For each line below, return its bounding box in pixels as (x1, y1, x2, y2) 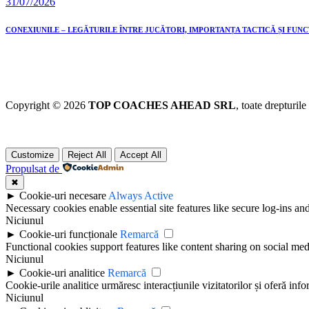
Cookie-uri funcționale (19, 228, 117, 240)
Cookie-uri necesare (19, 189, 106, 201)
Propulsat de (6, 162, 59, 175)
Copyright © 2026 (6, 99, 88, 111)
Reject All (68, 149, 106, 160)
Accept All (120, 149, 161, 160)
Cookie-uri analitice (19, 266, 105, 279)
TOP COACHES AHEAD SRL (88, 99, 236, 111)
